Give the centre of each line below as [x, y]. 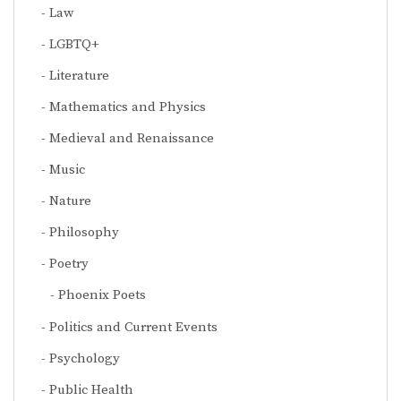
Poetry [69, 264]
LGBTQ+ [74, 45]
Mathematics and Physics [128, 107]
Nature [70, 201]
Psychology [85, 359]
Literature [79, 76]
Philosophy [84, 233]
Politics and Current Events [133, 328]
